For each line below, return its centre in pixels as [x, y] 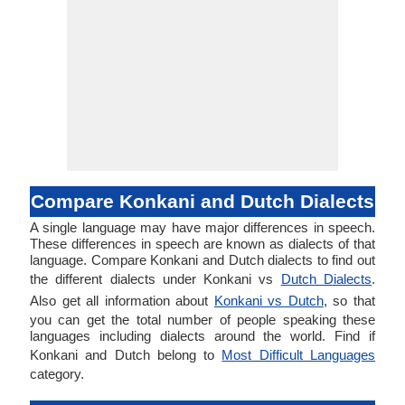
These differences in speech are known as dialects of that [202, 244]
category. [57, 374]
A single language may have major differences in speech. [202, 227]
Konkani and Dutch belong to [126, 355]
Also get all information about [122, 301]
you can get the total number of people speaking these [202, 320]
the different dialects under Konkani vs [155, 279]
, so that [349, 301]
